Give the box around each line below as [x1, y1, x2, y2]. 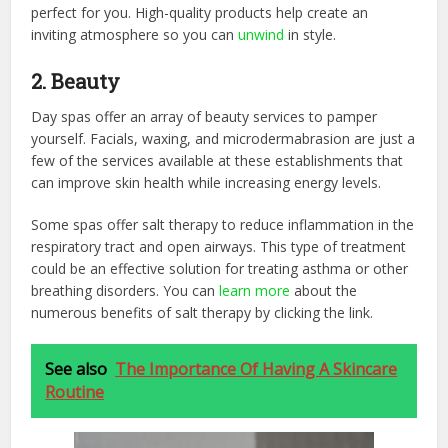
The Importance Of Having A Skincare [115, 357, 398, 380]
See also [45, 357, 108, 380]
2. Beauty [31, 67, 121, 94]
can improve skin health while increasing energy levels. [31, 172, 382, 192]
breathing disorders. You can [31, 280, 220, 300]
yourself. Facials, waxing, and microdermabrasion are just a [31, 128, 416, 148]
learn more [219, 280, 291, 300]
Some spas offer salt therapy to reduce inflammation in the [31, 214, 415, 234]
